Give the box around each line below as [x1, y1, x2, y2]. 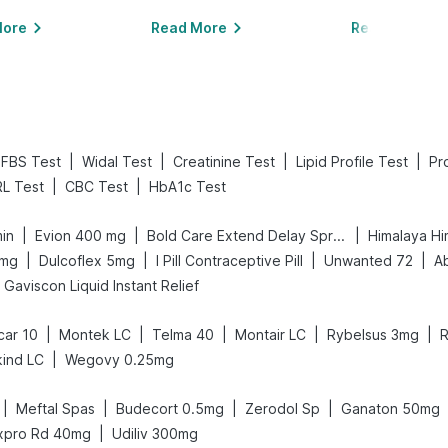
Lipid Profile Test [296, 153, 408, 170]
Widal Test [82, 153, 152, 170]
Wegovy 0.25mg [65, 351, 174, 368]
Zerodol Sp [245, 400, 320, 417]
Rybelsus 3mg [327, 326, 419, 343]
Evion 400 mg [35, 227, 126, 244]
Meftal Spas [16, 400, 95, 417]
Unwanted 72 [324, 252, 413, 269]
